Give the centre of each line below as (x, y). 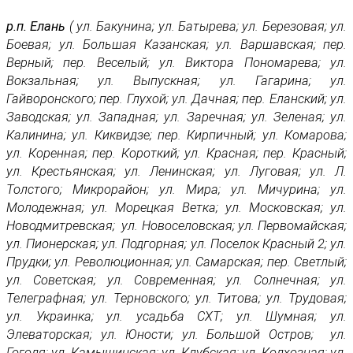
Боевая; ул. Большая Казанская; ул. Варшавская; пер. (176, 45)
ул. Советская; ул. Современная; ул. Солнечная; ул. (176, 281)
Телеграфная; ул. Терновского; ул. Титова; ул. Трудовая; (176, 299)
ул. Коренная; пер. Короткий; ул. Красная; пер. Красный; (176, 154)
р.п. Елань (36, 27)
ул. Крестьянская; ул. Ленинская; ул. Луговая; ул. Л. (176, 172)
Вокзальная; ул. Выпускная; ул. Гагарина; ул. (176, 81)
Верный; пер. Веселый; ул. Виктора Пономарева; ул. (176, 63)
